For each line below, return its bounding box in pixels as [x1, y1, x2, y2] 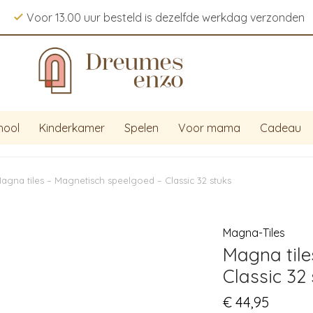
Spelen [124, 121, 159, 135]
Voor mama [178, 121, 240, 135]
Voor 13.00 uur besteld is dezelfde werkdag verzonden [24, 10, 307, 24]
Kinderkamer [39, 121, 105, 135]
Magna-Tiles [223, 226, 285, 240]
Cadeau [260, 121, 301, 135]
